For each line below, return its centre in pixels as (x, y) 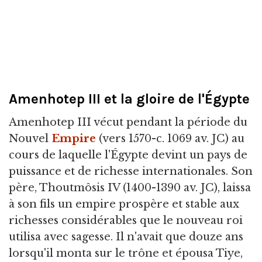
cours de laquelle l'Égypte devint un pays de (128, 155)
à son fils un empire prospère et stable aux (124, 204)
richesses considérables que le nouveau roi (126, 221)
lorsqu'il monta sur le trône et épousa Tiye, (126, 254)
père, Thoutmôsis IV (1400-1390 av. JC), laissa (130, 188)
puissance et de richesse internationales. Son (131, 172)
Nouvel (30, 139)
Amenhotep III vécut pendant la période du (128, 123)
